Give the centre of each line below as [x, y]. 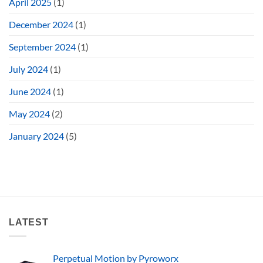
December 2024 [41, 25]
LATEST [29, 222]
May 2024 [29, 114]
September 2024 [42, 47]
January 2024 [36, 136]
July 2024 [28, 69]
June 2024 [30, 92]
